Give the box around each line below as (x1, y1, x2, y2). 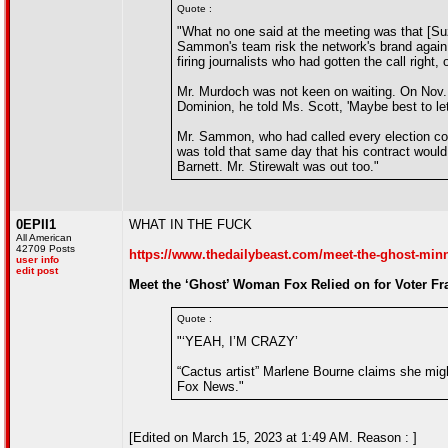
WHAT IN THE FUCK (129, 217, 252, 232)
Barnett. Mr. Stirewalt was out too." (177, 159, 379, 174)
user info (16, 254, 59, 265)
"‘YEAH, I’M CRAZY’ (177, 334, 298, 349)
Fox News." (177, 379, 244, 394)
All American (16, 232, 72, 243)
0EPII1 (16, 217, 56, 232)
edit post (16, 265, 58, 276)
